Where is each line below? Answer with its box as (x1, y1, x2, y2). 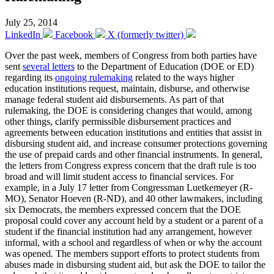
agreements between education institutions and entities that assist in (5, 127, 262, 138)
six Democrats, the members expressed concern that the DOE (5, 204, 241, 215)
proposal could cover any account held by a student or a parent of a (5, 215, 263, 226)
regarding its (5, 72, 55, 83)
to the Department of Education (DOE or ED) (75, 61, 254, 72)
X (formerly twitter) (108, 29, 183, 40)
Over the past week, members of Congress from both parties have (5, 50, 257, 61)
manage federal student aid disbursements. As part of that (5, 94, 224, 105)
